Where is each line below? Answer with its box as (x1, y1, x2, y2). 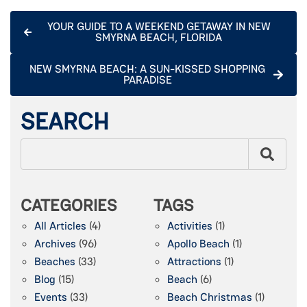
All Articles (34, 218, 86, 233)
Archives (34, 236, 76, 251)
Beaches (34, 254, 75, 269)
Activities (167, 218, 212, 233)
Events (34, 289, 67, 304)
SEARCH (21, 106, 109, 136)
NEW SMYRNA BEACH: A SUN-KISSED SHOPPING (29, 61, 266, 76)
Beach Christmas (167, 289, 252, 304)
